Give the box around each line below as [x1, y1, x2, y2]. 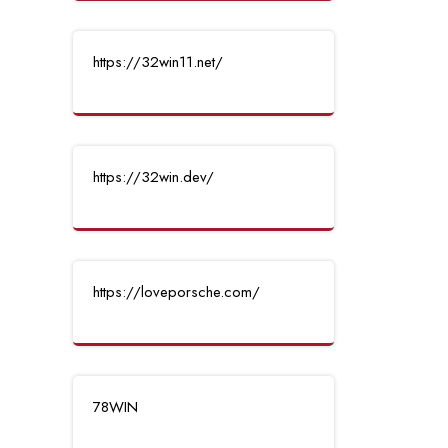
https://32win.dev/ [93, 166, 214, 188]
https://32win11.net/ [93, 51, 223, 73]
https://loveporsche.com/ [93, 281, 260, 303]
